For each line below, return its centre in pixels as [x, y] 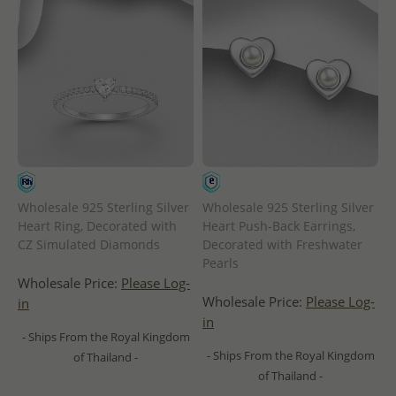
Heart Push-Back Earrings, [279, 225]
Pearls [221, 263]
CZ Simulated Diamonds [89, 244]
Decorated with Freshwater [282, 244]
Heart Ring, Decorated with [97, 225]
